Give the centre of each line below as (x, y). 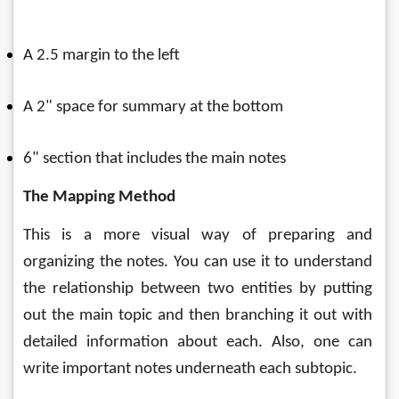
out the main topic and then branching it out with (199, 316)
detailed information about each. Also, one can (199, 342)
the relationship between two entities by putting (199, 289)
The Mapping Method (99, 197)
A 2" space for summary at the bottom (153, 107)
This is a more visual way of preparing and (199, 236)
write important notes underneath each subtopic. (192, 369)
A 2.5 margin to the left (102, 56)
